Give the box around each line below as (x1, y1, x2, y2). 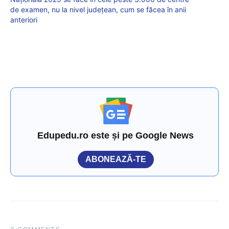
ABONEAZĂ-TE (85, 155, 146, 164)
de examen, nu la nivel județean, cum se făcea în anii (10, 5, 186, 14)
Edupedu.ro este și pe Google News (37, 130, 194, 141)
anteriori (10, 15, 37, 25)
